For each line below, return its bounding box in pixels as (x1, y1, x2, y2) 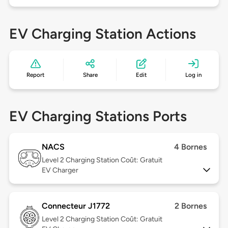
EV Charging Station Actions (9, 25, 196, 43)
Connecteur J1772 (41, 201, 110, 211)
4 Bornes (174, 142, 207, 152)
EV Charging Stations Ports (9, 107, 187, 125)
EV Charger (41, 166, 78, 175)
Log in (185, 71, 202, 79)
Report (26, 71, 45, 79)
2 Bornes (175, 201, 207, 211)
